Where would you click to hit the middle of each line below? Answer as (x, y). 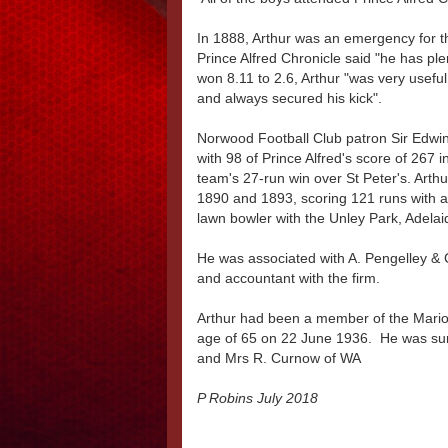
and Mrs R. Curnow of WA (279, 358)
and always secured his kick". (291, 98)
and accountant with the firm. (288, 278)
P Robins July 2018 (257, 398)
